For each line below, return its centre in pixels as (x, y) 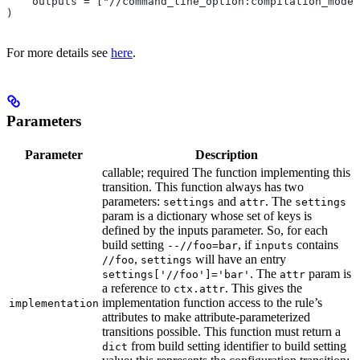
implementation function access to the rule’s (212, 302)
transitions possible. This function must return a (221, 331)
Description (227, 154)
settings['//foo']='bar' (176, 274)
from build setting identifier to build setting (237, 346)
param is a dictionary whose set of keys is (207, 215)
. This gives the (264, 288)
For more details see (59, 53)
